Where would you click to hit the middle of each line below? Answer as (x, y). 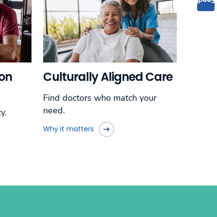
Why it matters (68, 129)
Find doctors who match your (100, 98)
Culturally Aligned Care (108, 77)
